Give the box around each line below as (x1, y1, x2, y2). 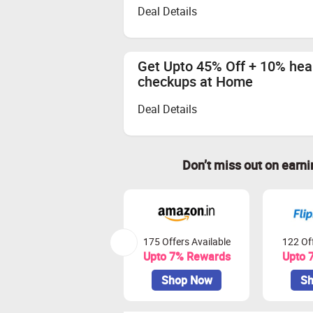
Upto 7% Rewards (143, 249, 231, 264)
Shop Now (161, 272, 212, 288)
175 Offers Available (143, 235, 231, 248)
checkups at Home (138, 71, 253, 91)
